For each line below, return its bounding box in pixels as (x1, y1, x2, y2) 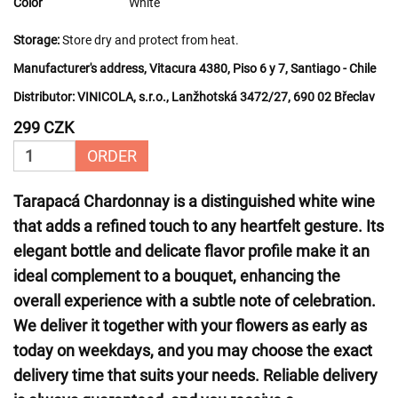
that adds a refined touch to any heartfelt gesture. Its (13, 217, 384, 235)
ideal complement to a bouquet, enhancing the (13, 267, 340, 285)
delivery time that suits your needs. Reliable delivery (13, 366, 378, 385)
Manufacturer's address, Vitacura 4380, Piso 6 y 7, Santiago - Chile (13, 61, 376, 76)
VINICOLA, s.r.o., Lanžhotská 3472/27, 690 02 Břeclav (75, 90, 375, 104)
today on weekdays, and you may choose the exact (13, 341, 372, 360)
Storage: (13, 33, 60, 47)
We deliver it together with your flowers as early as (13, 316, 367, 335)
